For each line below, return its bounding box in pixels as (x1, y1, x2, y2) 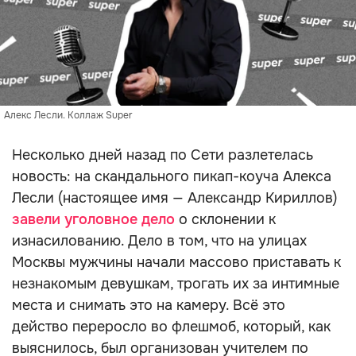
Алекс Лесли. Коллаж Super (4, 109, 132, 122)
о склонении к (175, 211, 276, 228)
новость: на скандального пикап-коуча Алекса (12, 168, 331, 185)
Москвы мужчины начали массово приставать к (12, 253, 341, 271)
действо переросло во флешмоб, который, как (12, 318, 331, 335)
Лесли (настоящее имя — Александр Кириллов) (12, 189, 338, 207)
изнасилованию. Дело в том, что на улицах (12, 232, 307, 250)
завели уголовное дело (12, 211, 175, 228)
